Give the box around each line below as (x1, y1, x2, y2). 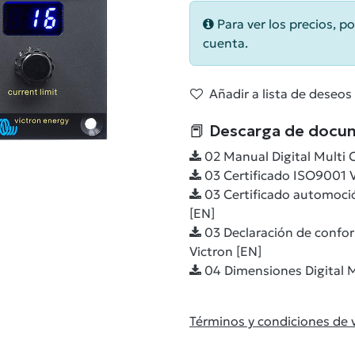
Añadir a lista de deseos (209, 86, 352, 101)
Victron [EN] (189, 243, 261, 259)
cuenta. (203, 35, 248, 51)
